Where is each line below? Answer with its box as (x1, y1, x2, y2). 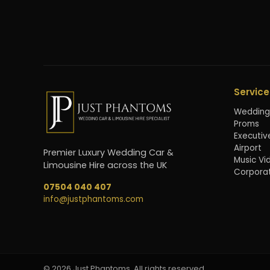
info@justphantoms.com (43, 193, 143, 205)
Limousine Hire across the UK (43, 159, 167, 171)
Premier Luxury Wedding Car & (43, 146, 174, 159)
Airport (234, 142, 262, 154)
